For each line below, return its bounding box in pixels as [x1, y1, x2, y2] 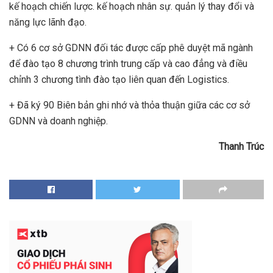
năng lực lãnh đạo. [9, 16, 87, 29]
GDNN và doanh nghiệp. [9, 115, 108, 127]
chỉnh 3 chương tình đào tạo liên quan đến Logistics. [9, 74, 229, 86]
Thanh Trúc [219, 141, 264, 153]
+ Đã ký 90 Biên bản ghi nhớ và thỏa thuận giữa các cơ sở [9, 99, 250, 112]
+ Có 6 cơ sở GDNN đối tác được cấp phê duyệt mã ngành [9, 42, 253, 54]
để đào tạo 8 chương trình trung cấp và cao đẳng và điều [9, 58, 247, 70]
